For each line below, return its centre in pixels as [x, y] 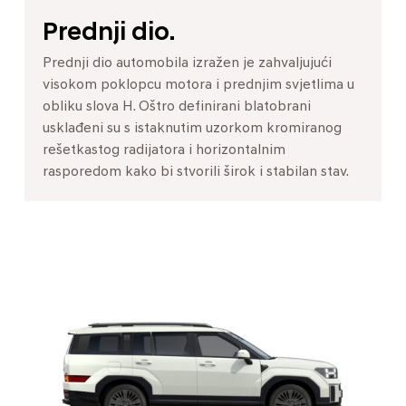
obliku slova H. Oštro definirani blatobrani [177, 106]
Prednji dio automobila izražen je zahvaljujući [187, 63]
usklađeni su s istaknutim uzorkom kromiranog [192, 128]
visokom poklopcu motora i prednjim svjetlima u [198, 85]
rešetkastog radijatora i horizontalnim [164, 150]
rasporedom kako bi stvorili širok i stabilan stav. [196, 172]
